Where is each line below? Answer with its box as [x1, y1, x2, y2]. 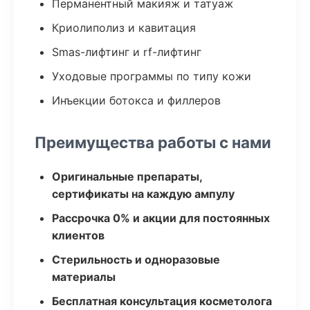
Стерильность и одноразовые [52, 253, 220, 266]
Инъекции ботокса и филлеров [52, 93, 221, 107]
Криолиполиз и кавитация [52, 21, 196, 35]
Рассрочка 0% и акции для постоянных [52, 211, 270, 225]
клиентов [52, 228, 104, 242]
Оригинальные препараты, [52, 170, 202, 183]
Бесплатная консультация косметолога [52, 294, 272, 308]
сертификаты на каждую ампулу [52, 187, 235, 201]
